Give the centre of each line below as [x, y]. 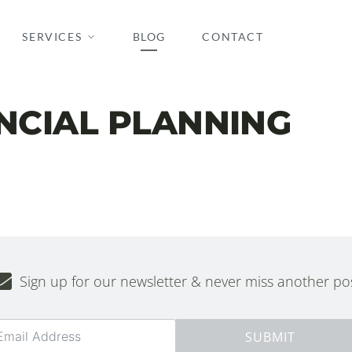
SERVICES [52, 37]
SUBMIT [270, 337]
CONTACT [233, 37]
